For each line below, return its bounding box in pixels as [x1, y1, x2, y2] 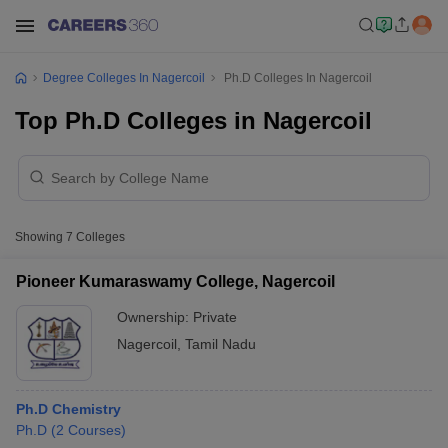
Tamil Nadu [185, 336, 256, 352]
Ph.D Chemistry [16, 401, 121, 417]
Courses [68, 422, 121, 438]
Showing [15, 230, 66, 244]
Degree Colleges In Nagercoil [43, 71, 205, 85]
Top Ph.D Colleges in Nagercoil [15, 107, 372, 134]
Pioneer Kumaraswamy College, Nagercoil [16, 273, 335, 290]
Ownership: [117, 309, 193, 325]
